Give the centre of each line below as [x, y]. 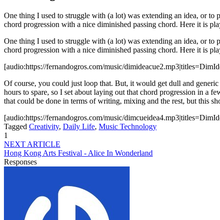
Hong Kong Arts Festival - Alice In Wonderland [78, 153]
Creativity [44, 126]
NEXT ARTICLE [32, 144]
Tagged [15, 126]
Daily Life [79, 126]
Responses [20, 162]
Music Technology [128, 126]
